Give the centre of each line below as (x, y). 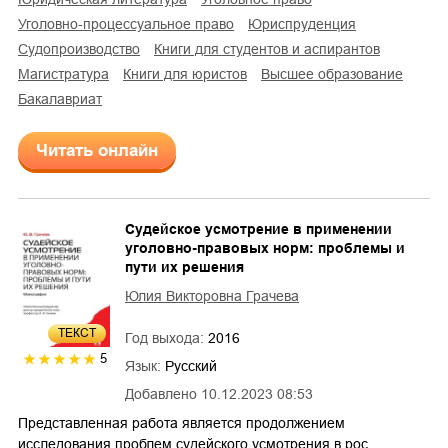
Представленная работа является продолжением (181, 422)
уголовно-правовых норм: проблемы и (265, 247)
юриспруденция (309, 23)
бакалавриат (64, 98)
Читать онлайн (97, 150)
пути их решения (184, 266)
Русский (191, 365)
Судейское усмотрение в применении (258, 228)
